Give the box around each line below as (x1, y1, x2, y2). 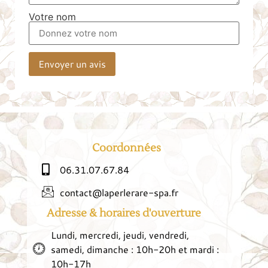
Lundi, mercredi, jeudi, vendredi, (51, 227, 189, 242)
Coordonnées (92, 141, 161, 155)
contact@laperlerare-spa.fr (60, 185, 178, 199)
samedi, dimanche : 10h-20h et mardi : (51, 242, 219, 256)
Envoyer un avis (38, 56, 106, 71)
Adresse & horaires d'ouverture (46, 206, 201, 220)
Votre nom (29, 10, 76, 23)
